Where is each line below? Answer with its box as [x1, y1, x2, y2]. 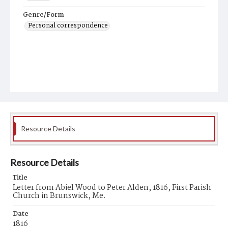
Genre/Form [23, 10, 64, 20]
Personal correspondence [28, 20, 108, 31]
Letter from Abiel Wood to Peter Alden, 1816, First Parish [13, 182, 211, 194]
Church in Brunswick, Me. [13, 190, 106, 202]
